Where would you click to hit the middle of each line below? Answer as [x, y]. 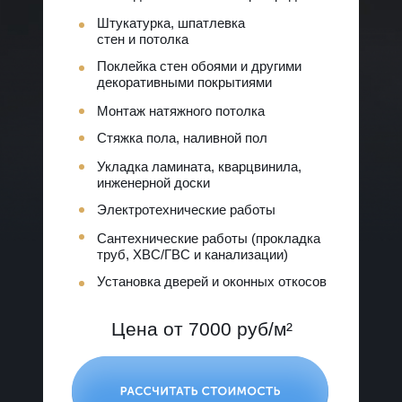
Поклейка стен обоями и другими [199, 66]
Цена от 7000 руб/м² [201, 328]
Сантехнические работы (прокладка [209, 238]
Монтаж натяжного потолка [181, 110]
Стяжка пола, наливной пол [182, 137]
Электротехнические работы [186, 209]
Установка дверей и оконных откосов [212, 281]
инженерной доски [153, 182]
